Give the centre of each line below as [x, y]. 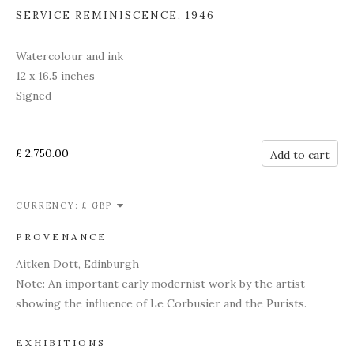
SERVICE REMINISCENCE [97, 15]
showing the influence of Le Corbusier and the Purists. [161, 303]
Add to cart [300, 155]
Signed [34, 96]
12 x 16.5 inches [55, 76]
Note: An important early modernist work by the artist [160, 284]
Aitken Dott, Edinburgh [77, 264]
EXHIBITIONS [61, 343]
